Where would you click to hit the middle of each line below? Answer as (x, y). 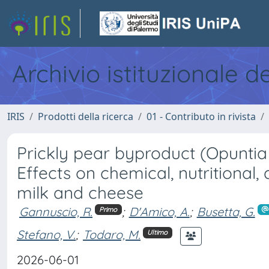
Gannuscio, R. (56, 212)
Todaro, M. (112, 235)
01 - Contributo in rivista (201, 116)
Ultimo (158, 232)
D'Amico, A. (159, 212)
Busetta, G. (226, 212)
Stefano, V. (46, 235)
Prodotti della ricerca (86, 116)
